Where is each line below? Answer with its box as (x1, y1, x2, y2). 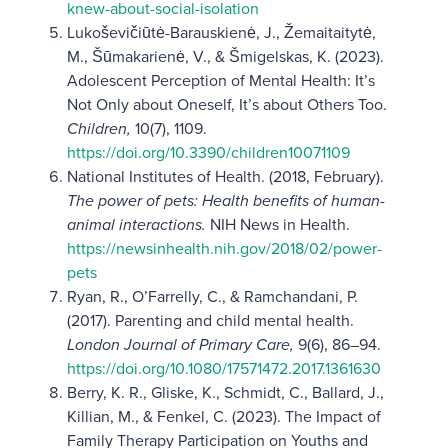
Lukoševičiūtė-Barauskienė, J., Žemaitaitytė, (66, 20, 376, 44)
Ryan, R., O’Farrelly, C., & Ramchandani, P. (66, 284, 358, 308)
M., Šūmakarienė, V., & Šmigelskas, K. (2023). (66, 44, 384, 68)
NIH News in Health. (205, 212, 350, 236)
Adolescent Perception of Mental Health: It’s (66, 68, 375, 92)
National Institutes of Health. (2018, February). (66, 164, 384, 188)
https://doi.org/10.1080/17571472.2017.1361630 (66, 356, 381, 380)
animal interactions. (66, 212, 206, 236)
